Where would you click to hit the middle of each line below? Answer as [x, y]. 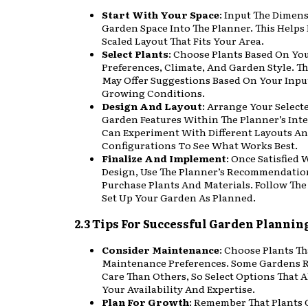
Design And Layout [152, 106]
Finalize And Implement [164, 158]
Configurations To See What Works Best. [200, 145]
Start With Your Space [161, 14]
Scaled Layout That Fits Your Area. [183, 40]
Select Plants [135, 53]
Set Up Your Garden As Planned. [179, 197]
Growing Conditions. [153, 92]
